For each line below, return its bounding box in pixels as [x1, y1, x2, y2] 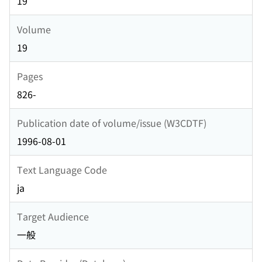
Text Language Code [17, 162, 107, 177]
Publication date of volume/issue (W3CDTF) [17, 115, 206, 130]
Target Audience [17, 209, 89, 223]
